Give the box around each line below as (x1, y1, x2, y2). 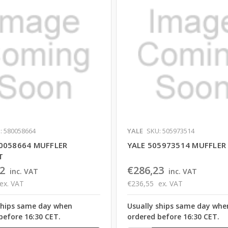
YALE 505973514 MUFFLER (127, 139, 226, 150)
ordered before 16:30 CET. (127, 211, 219, 221)
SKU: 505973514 (146, 126, 194, 135)
